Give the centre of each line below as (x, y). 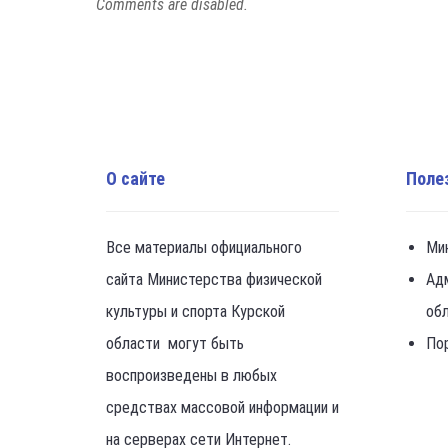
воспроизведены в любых (191, 375)
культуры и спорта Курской (195, 311)
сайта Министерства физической (214, 279)
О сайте (135, 178)
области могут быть (175, 343)
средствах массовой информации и (222, 407)
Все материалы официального (204, 247)
